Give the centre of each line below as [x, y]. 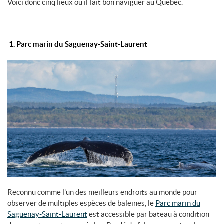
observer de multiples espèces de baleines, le [81, 203]
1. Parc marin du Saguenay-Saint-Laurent [77, 44]
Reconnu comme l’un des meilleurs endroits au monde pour [102, 192]
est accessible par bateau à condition [148, 214]
